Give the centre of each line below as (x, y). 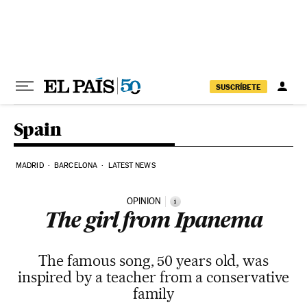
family (153, 293)
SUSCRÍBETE (238, 87)
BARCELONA (76, 165)
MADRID (30, 165)
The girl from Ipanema (153, 222)
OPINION (144, 201)
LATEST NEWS (132, 165)
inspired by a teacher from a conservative (153, 277)
